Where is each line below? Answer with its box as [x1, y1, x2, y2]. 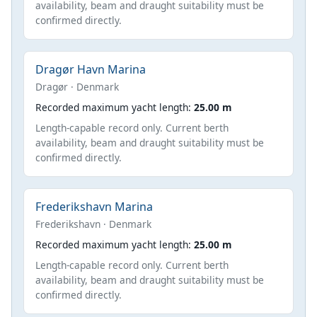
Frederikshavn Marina [35, 198, 153, 214]
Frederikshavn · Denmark [35, 217, 151, 231]
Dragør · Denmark [35, 79, 119, 93]
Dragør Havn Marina [35, 61, 146, 77]
